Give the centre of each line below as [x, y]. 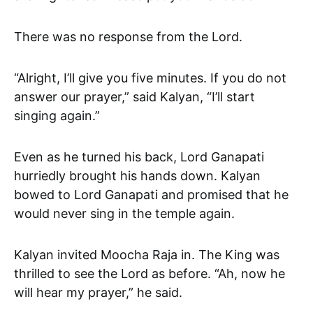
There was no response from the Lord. [128, 36]
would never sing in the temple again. [124, 213]
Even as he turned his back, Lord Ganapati [139, 156]
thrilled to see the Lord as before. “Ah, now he [150, 273]
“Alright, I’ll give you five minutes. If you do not [150, 78]
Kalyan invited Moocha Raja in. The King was [147, 254]
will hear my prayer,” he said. [98, 292]
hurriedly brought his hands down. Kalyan [137, 175]
